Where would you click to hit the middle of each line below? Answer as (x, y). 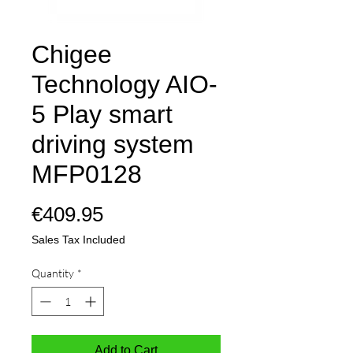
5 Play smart (102, 114)
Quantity (53, 273)
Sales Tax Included (78, 240)
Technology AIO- (124, 84)
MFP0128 (87, 174)
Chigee (72, 54)
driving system (113, 144)
